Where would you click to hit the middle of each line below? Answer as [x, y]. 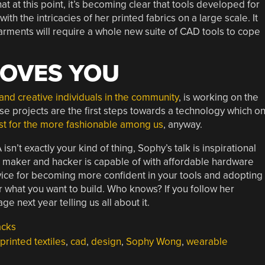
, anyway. [182, 125]
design [106, 242]
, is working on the [218, 97]
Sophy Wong [153, 242]
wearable [207, 242]
